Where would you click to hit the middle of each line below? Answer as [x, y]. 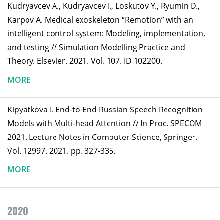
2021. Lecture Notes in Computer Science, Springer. [102, 137]
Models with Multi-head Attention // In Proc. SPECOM [105, 124]
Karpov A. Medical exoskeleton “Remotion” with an [100, 20]
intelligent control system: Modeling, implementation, [106, 34]
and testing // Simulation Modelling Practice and [96, 47]
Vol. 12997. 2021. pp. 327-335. [61, 151]
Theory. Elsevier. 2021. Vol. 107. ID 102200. [85, 61]
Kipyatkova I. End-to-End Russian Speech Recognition [105, 110]
